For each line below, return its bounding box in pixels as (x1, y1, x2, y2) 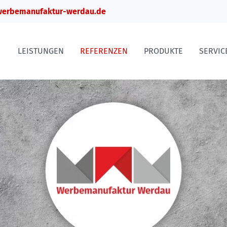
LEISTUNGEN (18, 46, 64, 56)
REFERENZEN (80, 46, 128, 56)
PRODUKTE (144, 46, 183, 56)
